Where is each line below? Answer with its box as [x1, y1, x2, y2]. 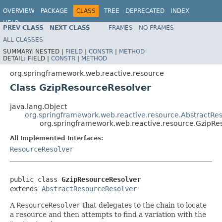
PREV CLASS [3, 24, 44, 31]
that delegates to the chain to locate [80, 201, 207, 209]
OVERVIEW [3, 7, 35, 14]
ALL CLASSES [3, 36, 43, 43]
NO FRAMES [139, 24, 174, 31]
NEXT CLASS [50, 24, 90, 31]
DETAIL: [3, 55, 28, 62]
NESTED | [35, 48, 65, 55]
